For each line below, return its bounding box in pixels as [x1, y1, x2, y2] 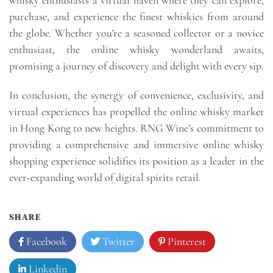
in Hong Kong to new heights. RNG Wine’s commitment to [9, 121, 264, 135]
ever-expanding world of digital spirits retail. [9, 170, 201, 184]
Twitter [100, 234, 135, 248]
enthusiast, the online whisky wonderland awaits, [9, 42, 264, 56]
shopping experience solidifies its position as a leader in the [9, 154, 264, 168]
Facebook [24, 234, 67, 248]
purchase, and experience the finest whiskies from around [9, 9, 264, 23]
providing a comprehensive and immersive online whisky [9, 137, 264, 151]
